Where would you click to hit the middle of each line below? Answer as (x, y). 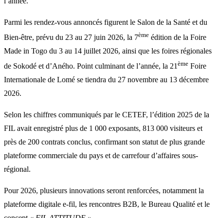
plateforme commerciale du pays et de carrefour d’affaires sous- (101, 156)
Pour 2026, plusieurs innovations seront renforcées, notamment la (104, 191)
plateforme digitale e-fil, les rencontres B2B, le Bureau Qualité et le (107, 204)
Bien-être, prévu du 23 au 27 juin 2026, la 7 (71, 37)
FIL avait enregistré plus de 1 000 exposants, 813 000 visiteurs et (103, 128)
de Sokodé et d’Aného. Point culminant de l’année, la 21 (91, 66)
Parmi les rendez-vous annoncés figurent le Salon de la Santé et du (106, 22)
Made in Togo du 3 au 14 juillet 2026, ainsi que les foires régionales (108, 51)
